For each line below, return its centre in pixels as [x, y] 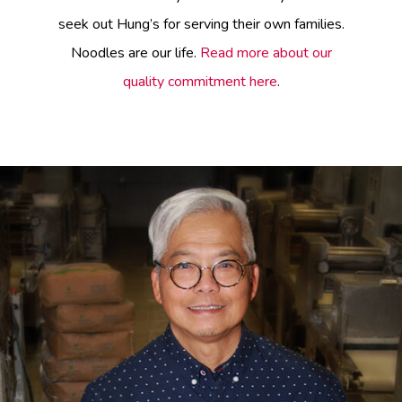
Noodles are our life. [135, 52]
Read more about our [266, 52]
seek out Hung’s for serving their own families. [201, 24]
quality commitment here [200, 81]
